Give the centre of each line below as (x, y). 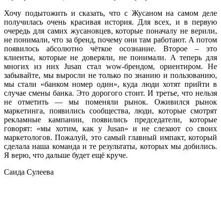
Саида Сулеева (29, 172)
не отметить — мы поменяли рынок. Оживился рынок (110, 102)
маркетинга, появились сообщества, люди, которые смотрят (110, 110)
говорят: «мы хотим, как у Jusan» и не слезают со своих (110, 128)
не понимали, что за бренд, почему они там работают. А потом (110, 39)
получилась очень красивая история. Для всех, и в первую (110, 22)
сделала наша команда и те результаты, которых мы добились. (110, 146)
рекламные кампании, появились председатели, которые (110, 119)
